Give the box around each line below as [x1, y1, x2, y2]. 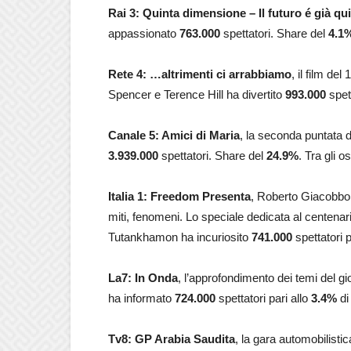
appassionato [108, 27, 179, 40]
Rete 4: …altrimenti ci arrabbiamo [108, 67, 291, 81]
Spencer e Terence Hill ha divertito [108, 88, 285, 101]
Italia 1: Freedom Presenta [108, 190, 251, 203]
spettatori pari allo [215, 291, 311, 305]
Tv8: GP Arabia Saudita [108, 332, 235, 346]
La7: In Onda [108, 271, 178, 284]
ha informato [108, 291, 175, 305]
